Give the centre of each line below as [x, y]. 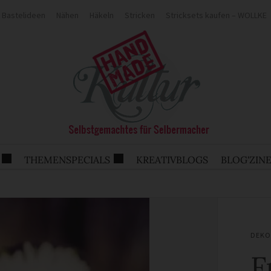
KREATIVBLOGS [172, 159]
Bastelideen [23, 15]
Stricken [139, 15]
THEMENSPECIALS [67, 159]
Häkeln [101, 15]
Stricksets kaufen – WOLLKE [216, 15]
